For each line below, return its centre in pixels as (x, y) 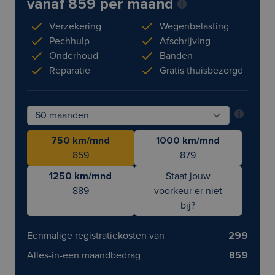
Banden (176, 56)
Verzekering (75, 26)
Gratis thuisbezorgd (201, 71)
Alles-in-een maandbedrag (84, 255)
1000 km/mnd (188, 141)
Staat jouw (188, 176)
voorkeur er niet (188, 191)
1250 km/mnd (81, 176)
